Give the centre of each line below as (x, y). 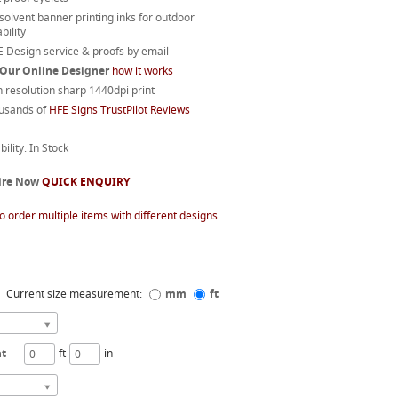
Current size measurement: (76, 294)
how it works (142, 71)
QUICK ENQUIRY (85, 182)
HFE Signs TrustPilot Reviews (119, 110)
